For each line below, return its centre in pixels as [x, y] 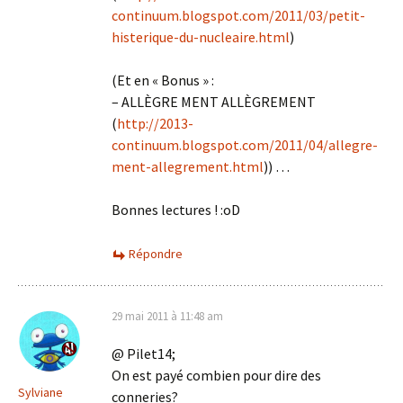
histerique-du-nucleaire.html [201, 37]
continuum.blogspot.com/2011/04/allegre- [245, 145]
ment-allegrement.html [188, 166]
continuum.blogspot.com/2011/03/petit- [238, 15]
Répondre [156, 254]
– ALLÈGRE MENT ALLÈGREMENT [214, 102]
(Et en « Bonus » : [163, 80]
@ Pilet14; [143, 354]
